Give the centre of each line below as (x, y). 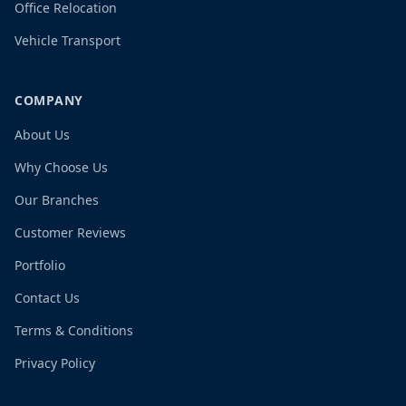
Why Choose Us (61, 167)
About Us (42, 135)
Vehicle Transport (68, 40)
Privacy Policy (55, 363)
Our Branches (57, 200)
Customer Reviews (70, 232)
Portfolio (40, 265)
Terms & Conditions (74, 330)
